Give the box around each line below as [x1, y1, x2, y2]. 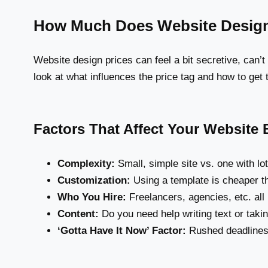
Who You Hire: [57, 191, 126, 203]
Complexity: [57, 157, 115, 169]
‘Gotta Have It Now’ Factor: [57, 224, 186, 236]
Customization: [57, 174, 130, 186]
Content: [57, 208, 99, 220]
